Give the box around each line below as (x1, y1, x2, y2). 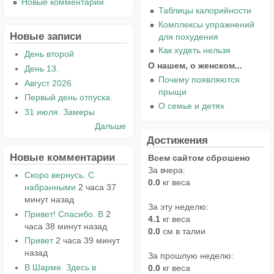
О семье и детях (158, 101, 225, 111)
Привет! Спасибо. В (24, 209, 103, 219)
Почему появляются (158, 75, 240, 85)
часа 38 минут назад (24, 221, 107, 231)
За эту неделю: (148, 202, 209, 212)
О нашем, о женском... (148, 61, 242, 71)
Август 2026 (24, 78, 72, 88)
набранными (24, 182, 76, 193)
